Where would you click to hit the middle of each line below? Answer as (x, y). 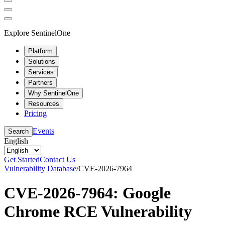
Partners (40, 82)
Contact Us (58, 159)
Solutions (42, 61)
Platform (40, 51)
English (16, 141)
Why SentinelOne (53, 93)
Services (41, 72)
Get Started (22, 159)
